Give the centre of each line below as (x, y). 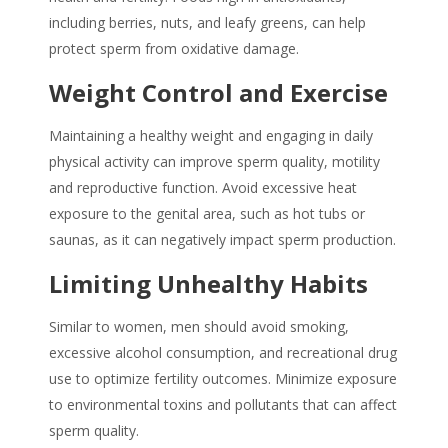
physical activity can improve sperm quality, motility (214, 162)
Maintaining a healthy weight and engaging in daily (211, 136)
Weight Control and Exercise (218, 93)
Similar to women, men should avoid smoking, (199, 327)
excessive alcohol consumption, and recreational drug (223, 353)
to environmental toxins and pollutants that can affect (223, 405)
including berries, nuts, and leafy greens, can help (207, 23)
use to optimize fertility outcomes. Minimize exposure (223, 379)
